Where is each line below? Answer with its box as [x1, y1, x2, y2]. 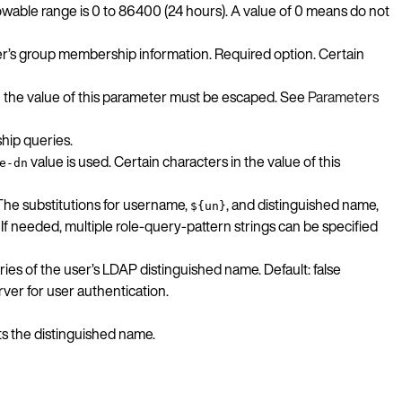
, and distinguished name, [226, 193, 379, 215]
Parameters [308, 85, 379, 108]
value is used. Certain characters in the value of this [28, 150, 340, 172]
